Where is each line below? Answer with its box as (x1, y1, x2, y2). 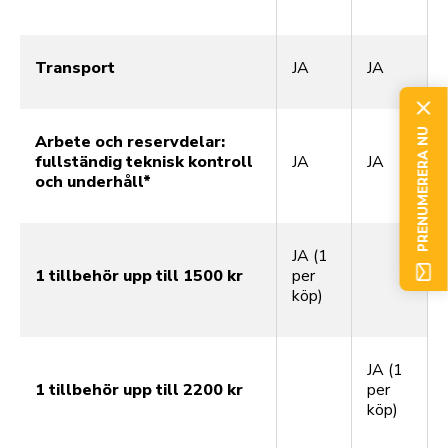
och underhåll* (35, 171, 151, 194)
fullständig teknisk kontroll (35, 151, 253, 174)
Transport (35, 57, 115, 80)
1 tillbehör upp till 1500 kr (35, 265, 243, 288)
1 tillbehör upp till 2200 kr (35, 379, 243, 402)
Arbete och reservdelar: (35, 131, 225, 154)
